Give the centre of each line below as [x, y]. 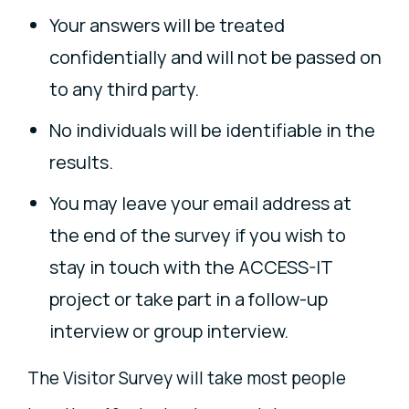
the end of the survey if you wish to [198, 236]
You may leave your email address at [200, 204]
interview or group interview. [169, 331]
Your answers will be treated [167, 26]
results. [81, 163]
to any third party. [124, 89]
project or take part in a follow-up [189, 299]
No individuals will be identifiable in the [212, 131]
